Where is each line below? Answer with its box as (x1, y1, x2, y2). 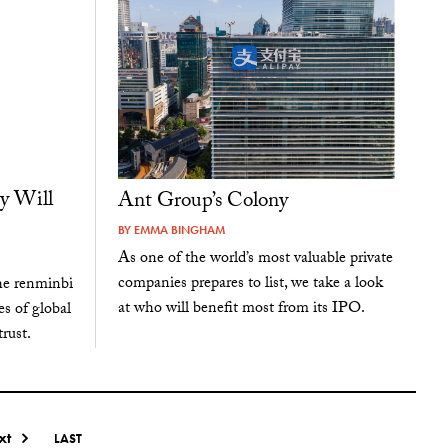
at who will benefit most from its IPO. (117, 296, 365, 324)
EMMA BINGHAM (133, 221, 225, 238)
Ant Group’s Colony (117, 184, 288, 221)
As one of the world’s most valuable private (117, 246, 393, 274)
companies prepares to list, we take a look (117, 271, 383, 299)
